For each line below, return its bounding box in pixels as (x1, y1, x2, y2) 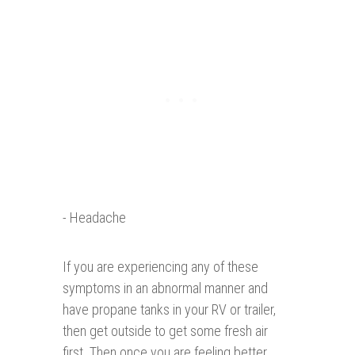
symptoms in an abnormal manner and (63, 280, 268, 297)
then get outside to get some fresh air (63, 323, 268, 340)
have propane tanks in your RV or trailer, (63, 301, 276, 319)
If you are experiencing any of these (63, 258, 258, 276)
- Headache (63, 209, 126, 227)
